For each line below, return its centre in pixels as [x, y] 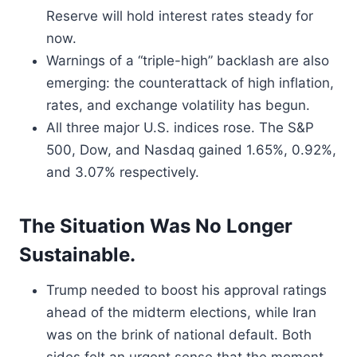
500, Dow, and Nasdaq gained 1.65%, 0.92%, [191, 150]
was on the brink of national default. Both [179, 335]
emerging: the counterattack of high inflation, [190, 83]
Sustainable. [77, 255]
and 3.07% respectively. [123, 172]
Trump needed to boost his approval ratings [186, 290]
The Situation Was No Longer [156, 226]
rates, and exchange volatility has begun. [178, 105]
